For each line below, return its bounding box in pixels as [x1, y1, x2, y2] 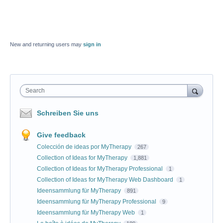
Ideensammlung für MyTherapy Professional [37, 198, 158, 205]
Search [25, 87, 45, 94]
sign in [83, 41, 101, 47]
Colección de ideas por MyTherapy [37, 143, 133, 150]
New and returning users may [10, 41, 83, 47]
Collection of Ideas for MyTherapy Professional [37, 165, 164, 172]
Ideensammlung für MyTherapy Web [37, 209, 136, 216]
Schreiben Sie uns [37, 109, 99, 117]
